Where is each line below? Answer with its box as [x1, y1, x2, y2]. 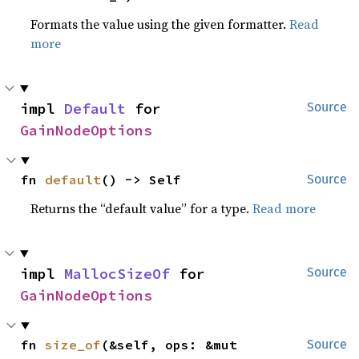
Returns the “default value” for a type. [30, 200, 253, 217]
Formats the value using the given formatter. [30, 15, 290, 33]
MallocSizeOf [64, 264, 170, 283]
